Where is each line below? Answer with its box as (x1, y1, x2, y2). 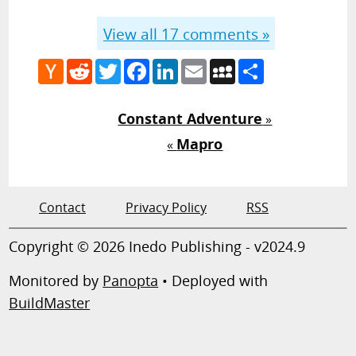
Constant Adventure (118, 108, 263, 128)
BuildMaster (9, 292, 91, 312)
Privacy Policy (126, 198, 207, 216)
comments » (178, 22, 269, 44)
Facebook (149, 56, 207, 74)
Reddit (92, 56, 132, 74)
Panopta (103, 270, 159, 290)
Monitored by (9, 270, 103, 290)
